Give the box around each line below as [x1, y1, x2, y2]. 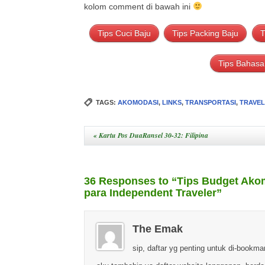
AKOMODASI [118, 99, 159, 106]
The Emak [132, 223, 183, 235]
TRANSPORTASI [185, 99, 236, 106]
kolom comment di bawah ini [84, 2, 193, 11]
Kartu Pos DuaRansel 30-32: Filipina [97, 130, 208, 140]
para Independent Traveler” [84, 187, 222, 199]
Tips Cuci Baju [98, 28, 151, 38]
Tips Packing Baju [172, 28, 239, 38]
